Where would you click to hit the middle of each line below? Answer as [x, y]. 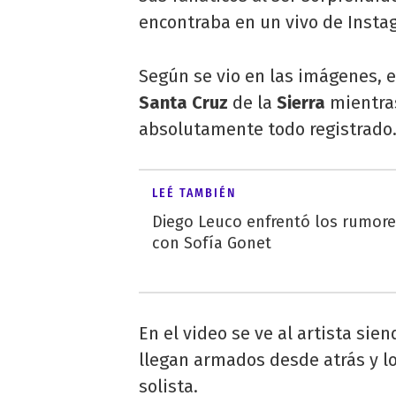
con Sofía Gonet [212, 244]
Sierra [301, 103]
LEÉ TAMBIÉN [194, 194]
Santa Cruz [183, 103]
